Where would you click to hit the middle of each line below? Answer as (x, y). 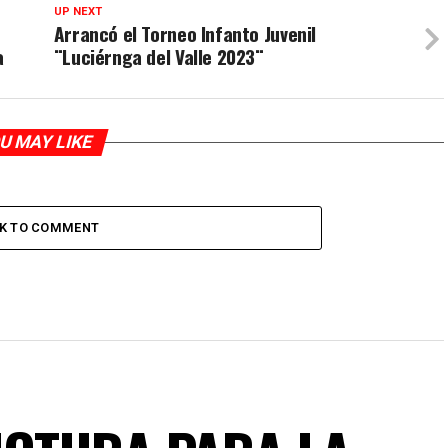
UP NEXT (77, 11)
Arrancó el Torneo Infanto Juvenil (185, 33)
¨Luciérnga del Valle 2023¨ (158, 56)
